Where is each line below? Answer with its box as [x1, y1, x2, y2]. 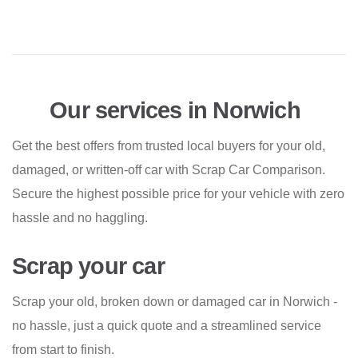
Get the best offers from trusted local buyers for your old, [12, 139, 325, 153]
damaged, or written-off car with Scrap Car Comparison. [12, 163, 325, 177]
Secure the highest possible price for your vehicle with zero [12, 187, 344, 201]
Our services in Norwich [44, 97, 300, 123]
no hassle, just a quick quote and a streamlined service [12, 319, 321, 333]
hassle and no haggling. [12, 211, 148, 225]
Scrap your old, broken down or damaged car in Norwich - [12, 295, 337, 309]
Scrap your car [12, 253, 165, 280]
